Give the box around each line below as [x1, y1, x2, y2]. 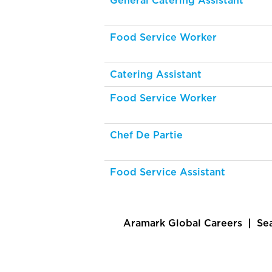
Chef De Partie [110, 131, 183, 140]
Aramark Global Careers [123, 219, 242, 228]
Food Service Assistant [110, 168, 225, 177]
